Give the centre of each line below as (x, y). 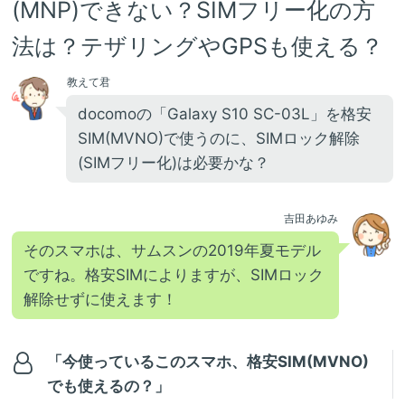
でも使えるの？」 (109, 386)
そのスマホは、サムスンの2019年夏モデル (172, 251)
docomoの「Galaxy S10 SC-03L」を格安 (225, 114)
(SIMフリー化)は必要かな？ (174, 163)
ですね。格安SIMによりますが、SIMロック (174, 275)
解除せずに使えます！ (100, 300)
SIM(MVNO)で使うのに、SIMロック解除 (219, 139)
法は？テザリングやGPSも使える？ (198, 47)
